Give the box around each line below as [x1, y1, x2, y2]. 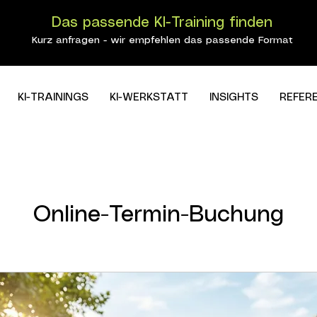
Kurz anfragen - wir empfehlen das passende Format [31, 35, 293, 45]
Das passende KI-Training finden [52, 16, 273, 30]
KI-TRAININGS [17, 93, 88, 103]
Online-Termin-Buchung [33, 204, 284, 226]
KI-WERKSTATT [109, 93, 188, 103]
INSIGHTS [209, 93, 258, 103]
